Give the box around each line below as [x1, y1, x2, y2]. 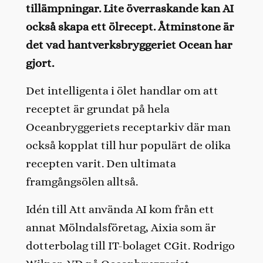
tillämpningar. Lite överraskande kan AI [25, 1, 234, 15]
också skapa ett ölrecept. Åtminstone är [25, 19, 234, 33]
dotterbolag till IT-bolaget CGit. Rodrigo [25, 238, 235, 252]
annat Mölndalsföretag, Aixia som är [25, 220, 216, 234]
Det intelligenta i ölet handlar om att [25, 83, 218, 97]
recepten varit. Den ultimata [25, 156, 176, 170]
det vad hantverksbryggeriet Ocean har [25, 38, 232, 52]
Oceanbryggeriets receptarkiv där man [25, 120, 231, 134]
